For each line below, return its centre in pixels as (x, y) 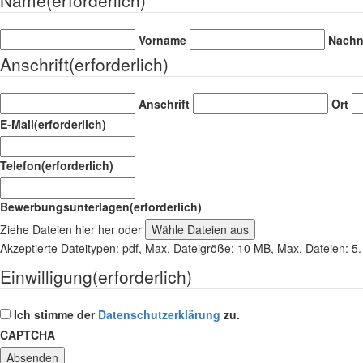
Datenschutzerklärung (159, 314)
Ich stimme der (56, 314)
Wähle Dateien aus (200, 229)
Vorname (162, 39)
